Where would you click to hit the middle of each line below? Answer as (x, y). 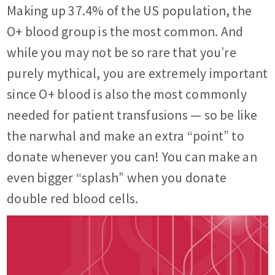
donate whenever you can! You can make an (132, 157)
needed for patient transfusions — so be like (132, 115)
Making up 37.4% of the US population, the (130, 10)
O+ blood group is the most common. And (125, 31)
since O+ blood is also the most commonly (127, 94)
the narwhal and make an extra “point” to (126, 136)
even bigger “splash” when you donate (117, 177)
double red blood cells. (73, 198)
